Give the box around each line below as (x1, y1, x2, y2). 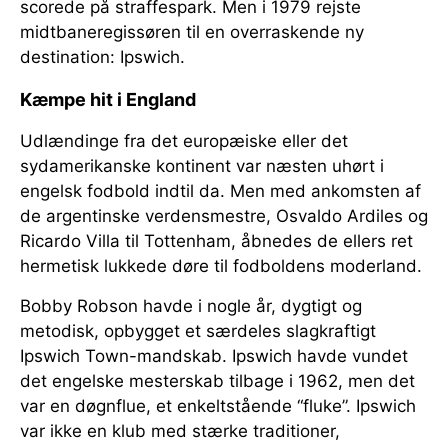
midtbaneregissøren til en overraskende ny (20, 22, 364, 43)
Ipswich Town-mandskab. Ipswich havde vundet (20, 346, 408, 367)
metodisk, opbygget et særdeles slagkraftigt (20, 321, 376, 342)
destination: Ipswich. (20, 47, 185, 68)
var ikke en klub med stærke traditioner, (20, 421, 340, 442)
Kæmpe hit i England (20, 89, 196, 111)
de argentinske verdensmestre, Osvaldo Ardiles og (20, 206, 428, 227)
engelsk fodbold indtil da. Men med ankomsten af (20, 181, 421, 202)
